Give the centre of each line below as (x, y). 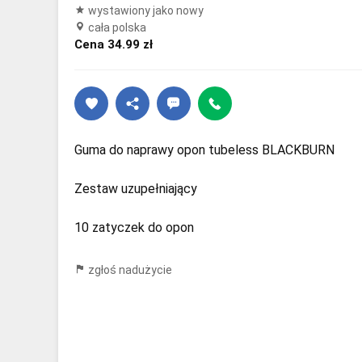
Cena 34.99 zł (114, 44)
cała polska (116, 27)
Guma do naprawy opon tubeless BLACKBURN (204, 150)
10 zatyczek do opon (134, 227)
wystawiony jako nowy (145, 11)
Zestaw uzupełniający (136, 189)
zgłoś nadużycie (129, 270)
